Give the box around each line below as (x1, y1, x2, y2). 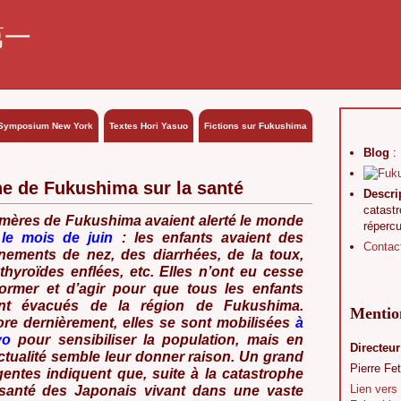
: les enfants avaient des (121, 230, 304, 245)
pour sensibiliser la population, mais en (18, 332, 304, 347)
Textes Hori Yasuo (109, 121, 188, 131)
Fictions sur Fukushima (204, 121, 307, 131)
